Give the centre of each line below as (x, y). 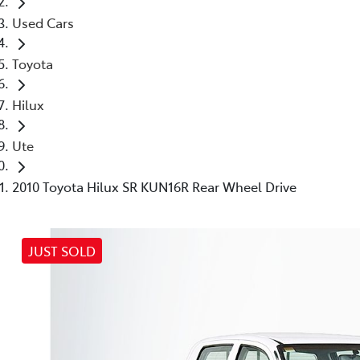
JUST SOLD (62, 250)
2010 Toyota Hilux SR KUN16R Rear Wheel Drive (154, 186)
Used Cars (43, 22)
